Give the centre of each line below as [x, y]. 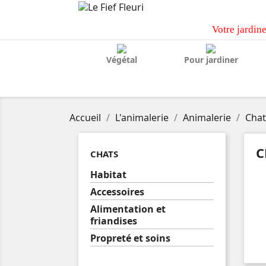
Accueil [85, 118]
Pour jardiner [211, 60]
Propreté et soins [130, 238]
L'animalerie [142, 118]
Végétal [122, 60]
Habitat [108, 175]
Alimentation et [128, 209]
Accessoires [117, 192]
